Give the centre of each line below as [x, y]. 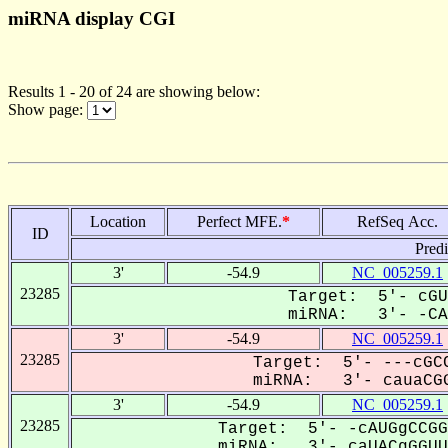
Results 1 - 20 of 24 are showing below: [134, 91]
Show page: [47, 109]
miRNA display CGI [91, 18]
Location [118, 221]
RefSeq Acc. [397, 221]
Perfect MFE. [239, 221]
